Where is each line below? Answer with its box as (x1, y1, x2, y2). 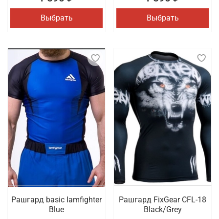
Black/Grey (143, 205, 182, 215)
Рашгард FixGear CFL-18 (119, 195, 206, 205)
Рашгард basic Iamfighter (11, 195, 102, 205)
